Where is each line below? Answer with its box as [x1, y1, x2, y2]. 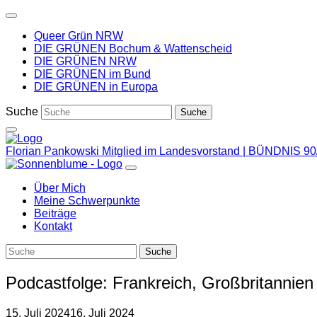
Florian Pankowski [6, 145, 102, 157]
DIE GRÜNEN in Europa [34, 81, 158, 93]
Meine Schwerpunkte [34, 195, 140, 207]
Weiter [5, 5, 38, 17]
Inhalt [5, 30, 33, 42]
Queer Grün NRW [34, 30, 123, 42]
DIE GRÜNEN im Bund [34, 68, 151, 80]
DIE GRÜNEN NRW [34, 55, 137, 67]
